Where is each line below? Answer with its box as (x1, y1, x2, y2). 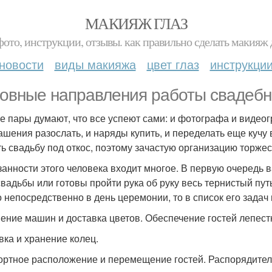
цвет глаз (146, 55, 199, 73)
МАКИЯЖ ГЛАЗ (84, 13, 188, 33)
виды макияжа (54, 55, 136, 73)
